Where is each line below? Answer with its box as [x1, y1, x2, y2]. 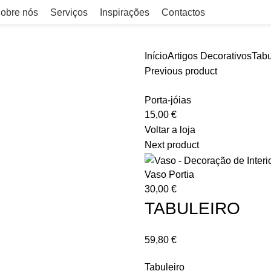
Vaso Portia [145, 169, 194, 180]
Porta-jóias [145, 95, 191, 105]
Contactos [162, 7, 205, 18]
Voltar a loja [145, 125, 195, 135]
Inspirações [100, 7, 149, 18]
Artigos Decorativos [168, 51, 252, 61]
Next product [145, 140, 199, 150]
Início [145, 51, 168, 61]
